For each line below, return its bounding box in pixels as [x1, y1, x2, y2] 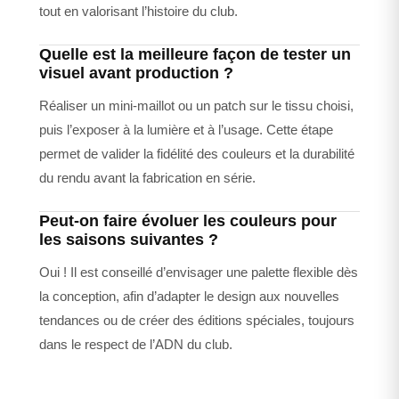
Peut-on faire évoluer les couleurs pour [39, 212, 337, 231]
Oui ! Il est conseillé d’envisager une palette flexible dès [39, 265, 358, 281]
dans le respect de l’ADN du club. [39, 337, 232, 353]
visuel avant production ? [39, 64, 233, 83]
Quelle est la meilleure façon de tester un [39, 45, 351, 64]
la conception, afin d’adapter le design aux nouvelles [39, 289, 339, 305]
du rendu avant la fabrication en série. [39, 170, 256, 186]
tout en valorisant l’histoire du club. [39, 4, 238, 20]
